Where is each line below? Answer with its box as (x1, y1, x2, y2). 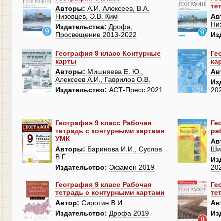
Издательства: (55, 23, 107, 31)
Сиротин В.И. (79, 199, 124, 207)
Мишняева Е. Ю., (85, 68, 143, 76)
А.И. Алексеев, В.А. (85, 4, 149, 13)
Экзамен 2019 (109, 163, 154, 172)
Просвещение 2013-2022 (55, 31, 137, 39)
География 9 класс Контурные (55, 49, 161, 58)
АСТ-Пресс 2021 (109, 86, 163, 94)
